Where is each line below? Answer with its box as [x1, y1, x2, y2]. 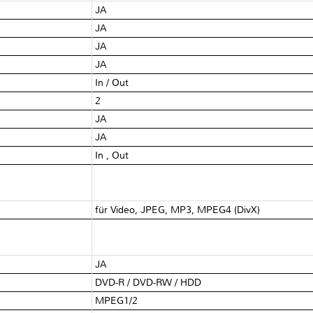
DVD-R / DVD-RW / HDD [95, 276, 202, 289]
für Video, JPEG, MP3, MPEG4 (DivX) [95, 203, 261, 216]
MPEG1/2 [95, 294, 138, 307]
